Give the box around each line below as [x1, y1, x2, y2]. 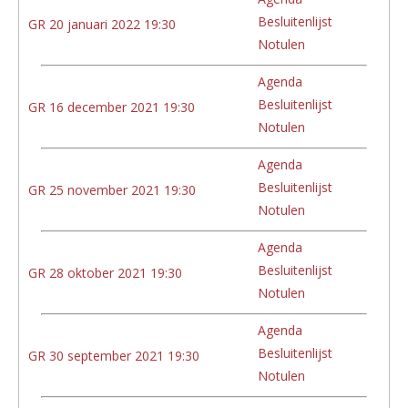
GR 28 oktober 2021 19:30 [28, 263, 182, 281]
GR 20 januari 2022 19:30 [28, 15, 176, 33]
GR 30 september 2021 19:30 [28, 346, 199, 364]
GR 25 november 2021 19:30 [28, 180, 196, 199]
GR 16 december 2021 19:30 [28, 97, 195, 116]
